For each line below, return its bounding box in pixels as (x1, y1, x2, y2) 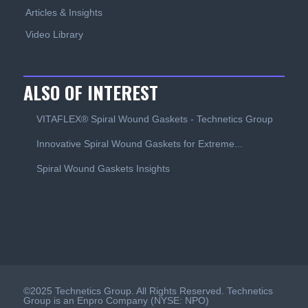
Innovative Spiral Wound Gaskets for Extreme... (36, 138, 243, 150)
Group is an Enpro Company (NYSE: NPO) (23, 295, 209, 307)
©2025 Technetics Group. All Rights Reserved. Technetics (23, 285, 273, 297)
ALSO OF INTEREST (23, 79, 158, 107)
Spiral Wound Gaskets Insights (36, 163, 170, 175)
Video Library (25, 29, 83, 41)
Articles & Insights (25, 7, 102, 19)
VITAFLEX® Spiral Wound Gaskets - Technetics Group (36, 113, 273, 125)
